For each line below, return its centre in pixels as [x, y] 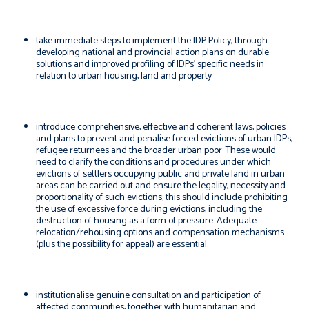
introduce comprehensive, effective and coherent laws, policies [161, 127]
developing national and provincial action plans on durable [152, 53]
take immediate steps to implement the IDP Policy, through [152, 41]
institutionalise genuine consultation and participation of [148, 296]
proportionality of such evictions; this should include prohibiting [162, 198]
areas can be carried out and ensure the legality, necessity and [161, 186]
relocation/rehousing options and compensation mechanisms [160, 233]
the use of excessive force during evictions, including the [149, 209]
